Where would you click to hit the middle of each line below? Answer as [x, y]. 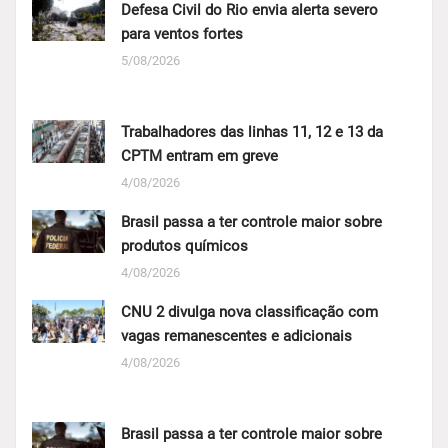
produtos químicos [184, 245]
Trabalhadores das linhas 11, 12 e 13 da [251, 131]
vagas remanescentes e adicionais [236, 335]
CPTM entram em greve [199, 155]
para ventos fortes [181, 33]
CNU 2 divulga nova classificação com [249, 311]
